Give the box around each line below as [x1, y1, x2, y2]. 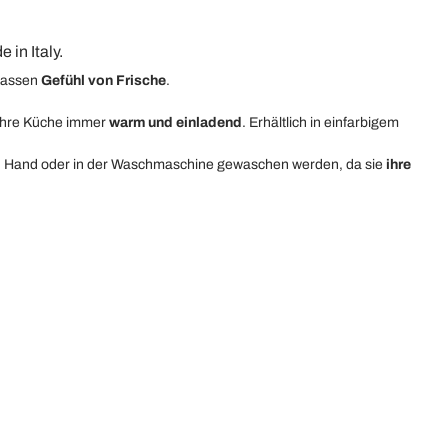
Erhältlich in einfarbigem [249, 115, 399, 130]
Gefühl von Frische [41, 73, 166, 88]
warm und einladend [109, 115, 242, 130]
